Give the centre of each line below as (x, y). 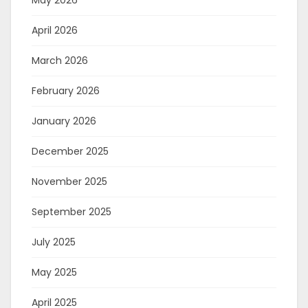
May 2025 (54, 272)
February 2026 (66, 91)
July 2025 (54, 242)
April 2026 (55, 30)
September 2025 (71, 212)
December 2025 (70, 151)
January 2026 (64, 121)
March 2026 (60, 60)
